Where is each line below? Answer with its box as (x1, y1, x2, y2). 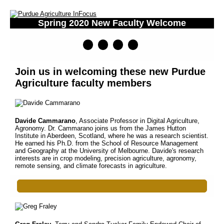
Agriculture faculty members (15, 77, 151, 88)
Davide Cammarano (15, 117, 75, 124)
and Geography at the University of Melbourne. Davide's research (15, 147, 203, 154)
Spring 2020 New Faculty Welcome (38, 18, 186, 28)
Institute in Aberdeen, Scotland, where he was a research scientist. (15, 132, 208, 139)
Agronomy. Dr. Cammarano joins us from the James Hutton (15, 124, 186, 132)
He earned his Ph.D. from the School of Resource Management (15, 139, 198, 147)
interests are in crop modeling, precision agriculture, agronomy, (15, 154, 196, 162)
